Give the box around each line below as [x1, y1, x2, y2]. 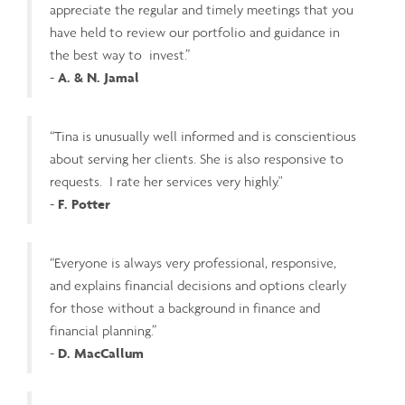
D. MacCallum [58, 344, 144, 362]
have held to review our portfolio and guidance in [50, 24, 340, 41]
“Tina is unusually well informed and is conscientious [50, 127, 356, 145]
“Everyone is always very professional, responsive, [50, 254, 336, 271]
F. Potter [58, 195, 110, 212]
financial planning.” [50, 322, 156, 339]
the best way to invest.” [50, 46, 190, 63]
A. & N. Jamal [58, 69, 139, 86]
